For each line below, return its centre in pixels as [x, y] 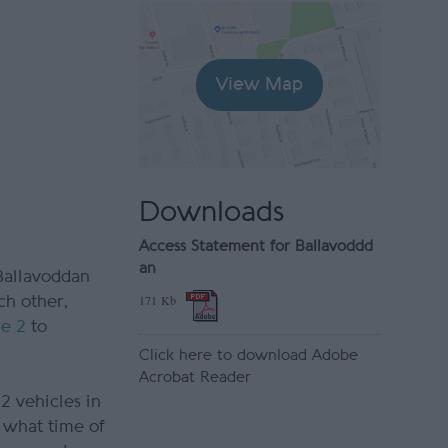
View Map [260, 85]
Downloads [211, 212]
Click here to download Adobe [248, 356]
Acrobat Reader [194, 378]
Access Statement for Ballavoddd [255, 247]
